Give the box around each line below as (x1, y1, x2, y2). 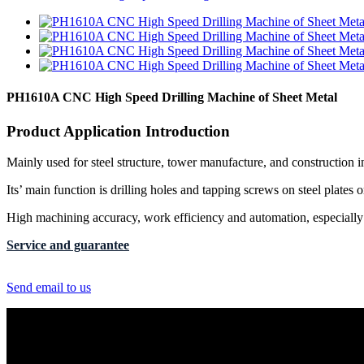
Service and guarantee (6, 238, 129, 253)
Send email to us (6, 280, 91, 295)
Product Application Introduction (6, 122, 230, 140)
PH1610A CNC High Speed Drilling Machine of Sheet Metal (6, 90, 337, 105)
